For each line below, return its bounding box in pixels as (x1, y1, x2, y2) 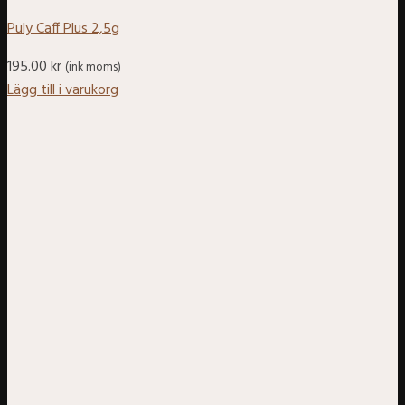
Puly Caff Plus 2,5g (7, 17, 119, 42)
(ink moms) (65, 58, 121, 78)
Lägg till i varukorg (7, 79, 118, 103)
